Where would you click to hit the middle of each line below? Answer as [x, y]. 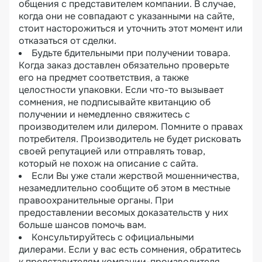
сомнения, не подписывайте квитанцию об [115, 102]
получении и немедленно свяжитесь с [104, 114]
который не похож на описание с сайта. [110, 163]
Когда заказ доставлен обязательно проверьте [124, 65]
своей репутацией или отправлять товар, [112, 151]
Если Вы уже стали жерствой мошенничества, [135, 176]
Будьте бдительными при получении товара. [131, 53]
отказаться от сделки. [68, 41]
